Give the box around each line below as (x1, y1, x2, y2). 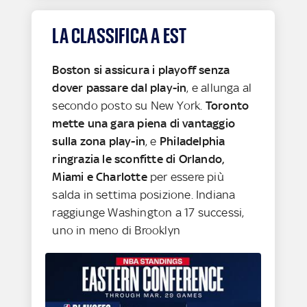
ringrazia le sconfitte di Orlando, (52, 152, 225, 167)
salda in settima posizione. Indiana (52, 188, 236, 202)
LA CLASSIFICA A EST (52, 23, 187, 49)
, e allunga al (186, 81, 252, 95)
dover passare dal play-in (52, 81, 187, 95)
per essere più (147, 170, 224, 184)
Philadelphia (159, 134, 225, 149)
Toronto (205, 99, 249, 113)
